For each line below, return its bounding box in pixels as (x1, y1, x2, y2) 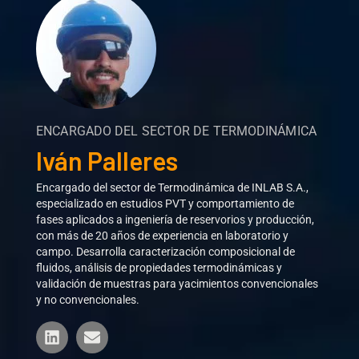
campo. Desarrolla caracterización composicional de (36, 244, 296, 259)
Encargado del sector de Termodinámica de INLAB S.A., (36, 180, 309, 195)
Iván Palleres (36, 144, 179, 175)
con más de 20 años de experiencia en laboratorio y (36, 228, 289, 243)
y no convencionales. (36, 292, 140, 307)
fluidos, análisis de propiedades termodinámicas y (36, 260, 283, 275)
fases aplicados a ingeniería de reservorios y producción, (36, 212, 315, 227)
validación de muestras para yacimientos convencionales (36, 276, 319, 291)
